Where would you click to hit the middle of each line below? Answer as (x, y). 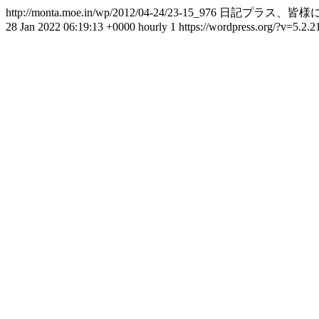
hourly (154, 27)
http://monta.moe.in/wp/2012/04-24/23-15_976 (113, 12)
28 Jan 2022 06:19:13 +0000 (70, 27)
